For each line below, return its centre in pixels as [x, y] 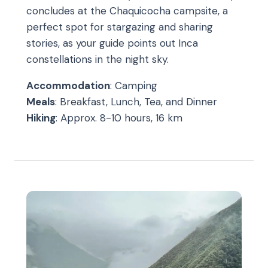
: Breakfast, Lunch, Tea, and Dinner [136, 102]
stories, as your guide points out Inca [112, 43]
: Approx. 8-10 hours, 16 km [119, 118]
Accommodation [68, 86]
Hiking [41, 118]
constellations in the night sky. [98, 60]
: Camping [134, 86]
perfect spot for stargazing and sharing [120, 27]
